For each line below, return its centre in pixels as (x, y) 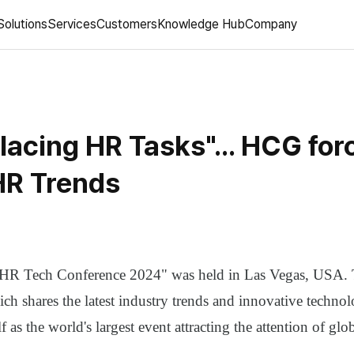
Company (271, 24)
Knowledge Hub (201, 24)
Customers (127, 24)
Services (72, 24)
